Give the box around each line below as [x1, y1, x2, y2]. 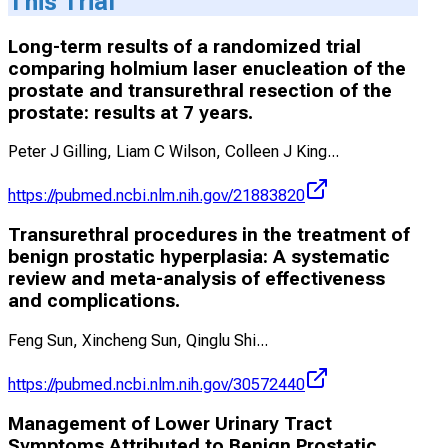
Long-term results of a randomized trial [8, 35, 361, 58]
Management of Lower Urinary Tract [8, 412, 332, 435]
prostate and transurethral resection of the [8, 79, 392, 102]
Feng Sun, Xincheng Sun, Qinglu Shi [8, 330, 256, 350]
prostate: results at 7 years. [8, 101, 253, 124]
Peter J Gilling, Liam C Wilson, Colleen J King [8, 142, 327, 162]
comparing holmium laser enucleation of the [8, 57, 406, 80]
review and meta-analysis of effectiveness [8, 268, 385, 291]
